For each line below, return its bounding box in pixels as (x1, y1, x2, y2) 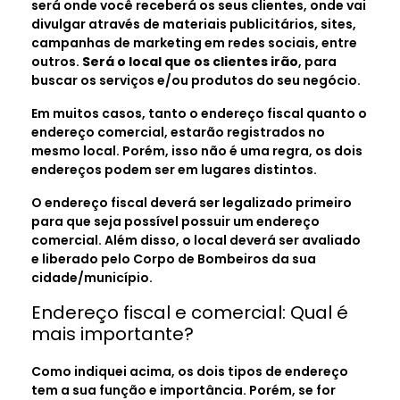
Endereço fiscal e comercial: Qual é (31, 299, 348, 325)
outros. (31, 52, 82, 71)
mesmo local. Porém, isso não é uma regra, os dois (31, 141, 362, 160)
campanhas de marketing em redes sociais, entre (31, 33, 357, 52)
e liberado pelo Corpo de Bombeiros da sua (31, 249, 316, 268)
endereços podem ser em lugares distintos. (31, 160, 320, 179)
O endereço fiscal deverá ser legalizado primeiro (31, 193, 352, 212)
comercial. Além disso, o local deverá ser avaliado (31, 230, 361, 249)
